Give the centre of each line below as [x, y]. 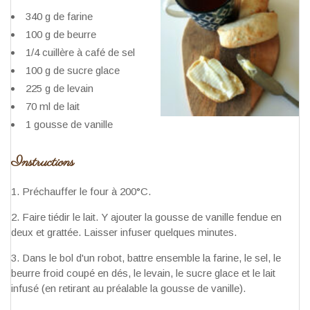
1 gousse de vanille [69, 124]
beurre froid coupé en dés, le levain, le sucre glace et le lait [143, 273]
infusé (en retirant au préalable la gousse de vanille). [128, 288]
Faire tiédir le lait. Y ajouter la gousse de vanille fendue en [152, 217]
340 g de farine [59, 16]
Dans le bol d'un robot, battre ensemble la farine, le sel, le [152, 257]
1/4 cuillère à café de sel [80, 52]
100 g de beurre [61, 34]
